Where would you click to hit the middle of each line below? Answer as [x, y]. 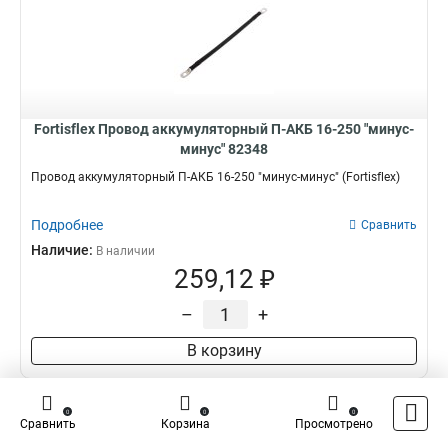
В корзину [224, 350]
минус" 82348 [224, 149]
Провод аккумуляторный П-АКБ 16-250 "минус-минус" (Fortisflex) [215, 177]
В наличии [125, 251]
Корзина [185, 424]
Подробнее [67, 225]
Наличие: [63, 250]
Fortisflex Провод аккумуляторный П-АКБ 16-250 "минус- [224, 129]
